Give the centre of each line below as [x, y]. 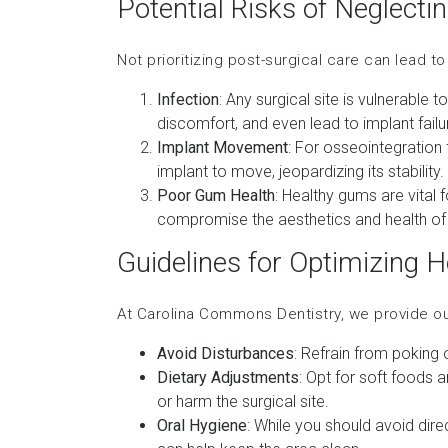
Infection [188, 99]
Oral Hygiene [202, 425]
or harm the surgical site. [243, 401]
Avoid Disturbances [225, 353]
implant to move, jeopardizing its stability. [300, 171]
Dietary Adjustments [228, 377]
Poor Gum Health [216, 195]
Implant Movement [222, 147]
